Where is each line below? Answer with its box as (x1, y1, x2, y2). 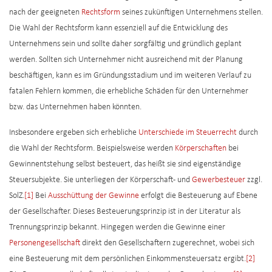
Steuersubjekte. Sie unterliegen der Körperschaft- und (9, 175, 192, 185)
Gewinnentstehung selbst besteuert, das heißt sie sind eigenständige (9, 160, 241, 169)
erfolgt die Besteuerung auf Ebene (139, 191, 257, 201)
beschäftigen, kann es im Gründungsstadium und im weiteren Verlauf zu (9, 71, 251, 81)
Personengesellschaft (9, 239, 80, 248)
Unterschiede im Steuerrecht (138, 128, 237, 138)
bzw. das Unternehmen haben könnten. (9, 103, 141, 112)
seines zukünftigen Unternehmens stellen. (120, 8, 263, 18)
